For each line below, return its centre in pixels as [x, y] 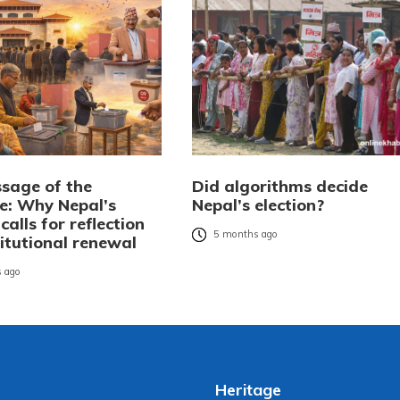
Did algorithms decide [279, 186]
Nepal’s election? [258, 204]
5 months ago [245, 234]
